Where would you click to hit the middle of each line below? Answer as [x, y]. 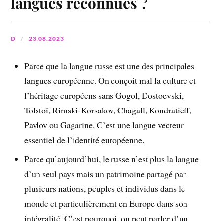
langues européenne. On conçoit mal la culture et [110, 81]
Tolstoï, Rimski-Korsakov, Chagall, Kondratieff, [108, 110]
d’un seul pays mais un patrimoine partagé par [105, 174]
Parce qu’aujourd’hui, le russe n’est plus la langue [112, 159]
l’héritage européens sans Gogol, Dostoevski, [104, 95]
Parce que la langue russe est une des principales [110, 66]
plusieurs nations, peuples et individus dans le [105, 189]
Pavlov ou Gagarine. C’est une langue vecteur [104, 125]
